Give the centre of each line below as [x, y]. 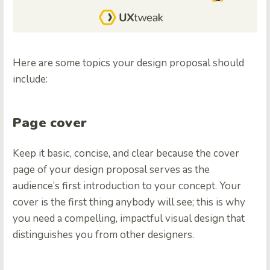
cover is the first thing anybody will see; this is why [129, 202]
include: [30, 80]
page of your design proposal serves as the [111, 170]
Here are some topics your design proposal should [128, 63]
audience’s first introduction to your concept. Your [127, 186]
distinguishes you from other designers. [103, 235]
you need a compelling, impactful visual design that [129, 219]
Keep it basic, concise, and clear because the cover [126, 154]
